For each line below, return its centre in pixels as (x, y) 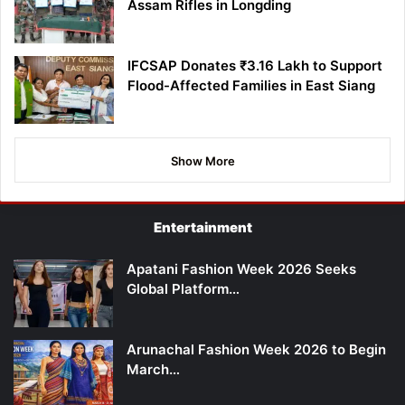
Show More (202, 161)
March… (153, 370)
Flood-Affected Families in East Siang (251, 86)
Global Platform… (183, 289)
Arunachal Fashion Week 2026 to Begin (256, 350)
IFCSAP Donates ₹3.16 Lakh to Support (255, 66)
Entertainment (202, 228)
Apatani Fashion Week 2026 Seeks (241, 269)
